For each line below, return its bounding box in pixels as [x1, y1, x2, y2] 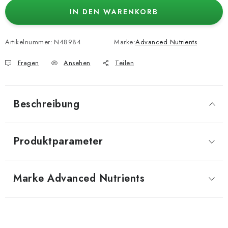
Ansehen [64, 58, 91, 68]
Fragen [17, 58, 39, 68]
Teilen [115, 58, 134, 68]
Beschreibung [13, 97, 79, 111]
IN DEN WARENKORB [70, 7, 158, 17]
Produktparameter [13, 134, 103, 149]
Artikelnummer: [5, 37, 52, 47]
